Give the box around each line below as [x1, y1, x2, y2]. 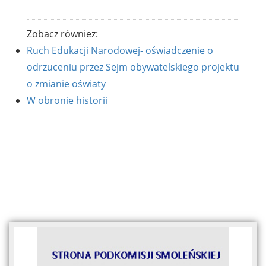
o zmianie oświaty [27, 77, 106, 91]
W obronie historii [27, 94, 107, 107]
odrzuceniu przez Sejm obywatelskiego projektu [27, 61, 239, 74]
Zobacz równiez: [27, 27, 98, 41]
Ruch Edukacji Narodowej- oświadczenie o [27, 44, 213, 58]
